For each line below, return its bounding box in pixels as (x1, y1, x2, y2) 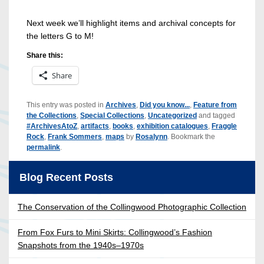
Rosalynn (136, 133, 167, 141)
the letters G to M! (27, 31, 94, 41)
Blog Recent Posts (19, 171, 113, 183)
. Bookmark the (167, 133, 215, 141)
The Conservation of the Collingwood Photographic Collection (18, 202, 246, 212)
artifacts (81, 122, 109, 131)
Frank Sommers (48, 133, 102, 141)
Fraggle (212, 122, 237, 131)
